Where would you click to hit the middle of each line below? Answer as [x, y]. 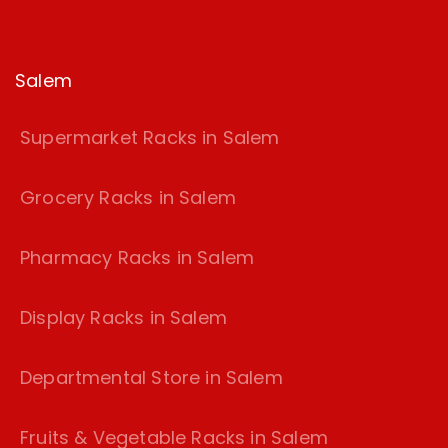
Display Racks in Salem [123, 318]
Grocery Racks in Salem [128, 198]
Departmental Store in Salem [151, 378]
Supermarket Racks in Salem [150, 138]
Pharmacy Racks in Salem [137, 258]
